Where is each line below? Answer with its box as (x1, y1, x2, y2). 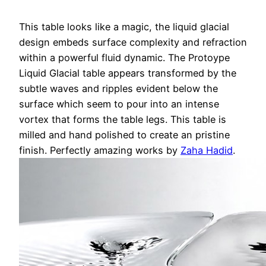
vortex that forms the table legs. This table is (19, 113, 226, 126)
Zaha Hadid (180, 144, 233, 157)
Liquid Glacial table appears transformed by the (19, 67, 236, 80)
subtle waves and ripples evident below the (19, 83, 218, 95)
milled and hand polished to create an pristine (19, 129, 230, 141)
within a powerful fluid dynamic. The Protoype (19, 52, 230, 64)
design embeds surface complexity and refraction (19, 36, 247, 49)
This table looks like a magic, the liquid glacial (19, 21, 229, 33)
